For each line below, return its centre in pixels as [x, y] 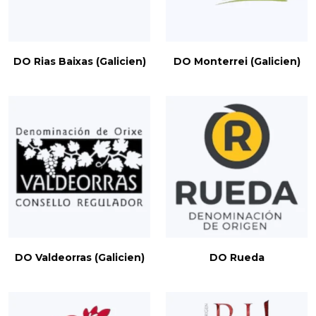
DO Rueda [237, 258]
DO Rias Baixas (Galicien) [79, 62]
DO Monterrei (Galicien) [237, 62]
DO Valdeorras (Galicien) [79, 258]
